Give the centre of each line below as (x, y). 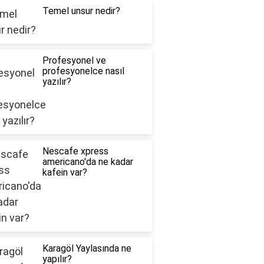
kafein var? (65, 173)
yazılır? (57, 82)
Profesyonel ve (74, 61)
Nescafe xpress (75, 151)
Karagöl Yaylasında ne (87, 249)
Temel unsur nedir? (81, 11)
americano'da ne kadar (88, 162)
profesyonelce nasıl (83, 71)
